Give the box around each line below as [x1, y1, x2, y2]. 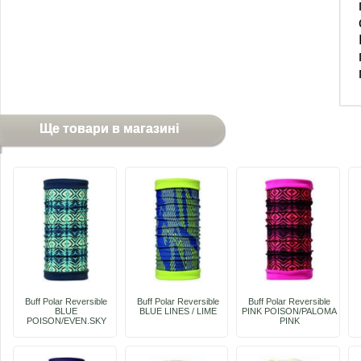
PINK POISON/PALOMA [242, 306, 337, 316]
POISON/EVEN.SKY [26, 316, 106, 326]
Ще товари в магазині [39, 122, 179, 135]
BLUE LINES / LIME [139, 306, 217, 316]
